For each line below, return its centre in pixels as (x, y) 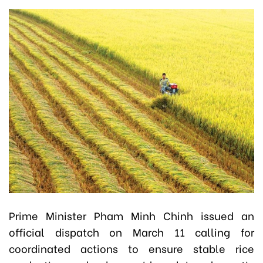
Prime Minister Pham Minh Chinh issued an (131, 215)
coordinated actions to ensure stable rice (131, 248)
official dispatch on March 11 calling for (131, 231)
